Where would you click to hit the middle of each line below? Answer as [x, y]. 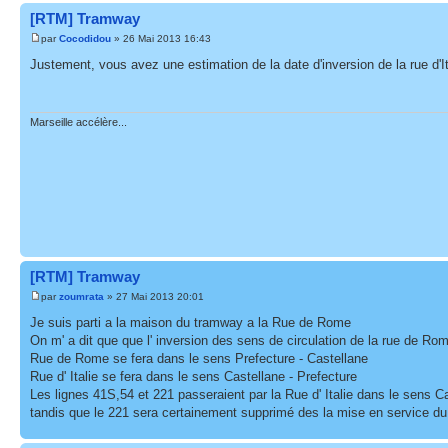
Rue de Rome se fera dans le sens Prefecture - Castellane [199, 358]
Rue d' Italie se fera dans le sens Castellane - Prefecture [193, 376]
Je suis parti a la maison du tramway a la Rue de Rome [190, 322]
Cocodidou [85, 38]
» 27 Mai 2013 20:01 [154, 296]
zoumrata [81, 296]
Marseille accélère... [78, 122]
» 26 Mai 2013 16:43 [161, 38]
